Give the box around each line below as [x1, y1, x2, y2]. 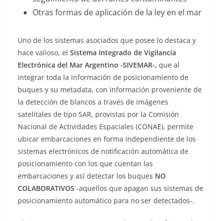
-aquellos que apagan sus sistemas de [74, 184, 203, 193]
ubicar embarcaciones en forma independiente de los [18, 134, 196, 144]
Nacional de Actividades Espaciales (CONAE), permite [18, 122, 193, 132]
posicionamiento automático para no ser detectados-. [18, 196, 194, 206]
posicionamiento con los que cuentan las [18, 159, 153, 169]
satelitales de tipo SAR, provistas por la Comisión [18, 110, 179, 119]
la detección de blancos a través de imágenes [18, 97, 168, 107]
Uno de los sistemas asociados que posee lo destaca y [18, 36, 196, 45]
